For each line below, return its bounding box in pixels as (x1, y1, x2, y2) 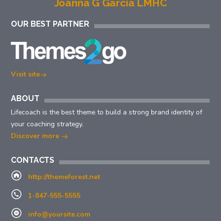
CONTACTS (11, 155, 55, 165)
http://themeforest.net (28, 172, 100, 182)
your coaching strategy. (11, 119, 84, 129)
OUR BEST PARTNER (11, 19, 89, 29)
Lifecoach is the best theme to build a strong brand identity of (11, 108, 203, 117)
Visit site (11, 70, 40, 79)
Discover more (11, 131, 62, 141)
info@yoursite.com (28, 209, 90, 219)
